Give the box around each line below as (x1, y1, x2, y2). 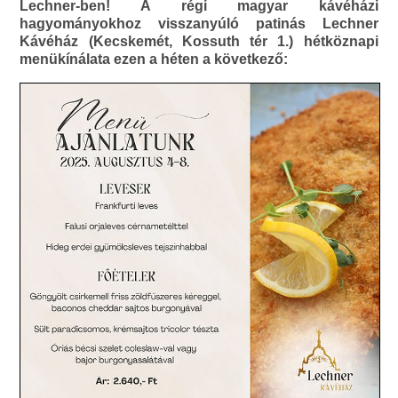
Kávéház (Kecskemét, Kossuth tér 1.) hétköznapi (20, 34, 378, 50)
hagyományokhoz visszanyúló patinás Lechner (20, 16, 378, 32)
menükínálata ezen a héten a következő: (20, 52, 289, 68)
